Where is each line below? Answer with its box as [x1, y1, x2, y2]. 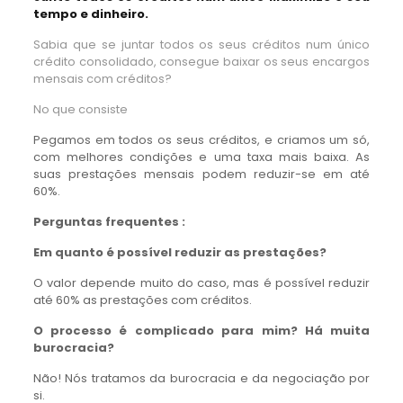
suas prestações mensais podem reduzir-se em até [32, 166, 371, 183]
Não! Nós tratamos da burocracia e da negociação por [32, 370, 371, 387]
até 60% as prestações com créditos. [32, 291, 252, 309]
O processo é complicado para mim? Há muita [32, 322, 371, 339]
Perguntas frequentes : [32, 213, 185, 230]
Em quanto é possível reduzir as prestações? [32, 244, 327, 261]
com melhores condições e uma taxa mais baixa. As [32, 148, 371, 166]
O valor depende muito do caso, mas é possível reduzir [32, 274, 371, 291]
